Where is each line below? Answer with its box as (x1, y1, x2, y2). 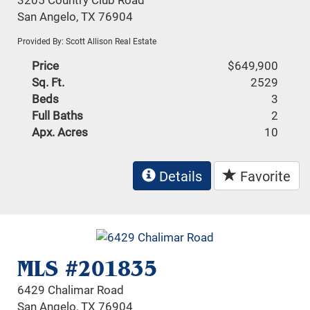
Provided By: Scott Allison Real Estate (17, 35, 157, 46)
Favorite (237, 166, 291, 185)
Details (156, 166, 202, 185)
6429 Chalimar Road (17, 282, 125, 298)
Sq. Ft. (32, 73, 65, 90)
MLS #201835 (17, 255, 158, 283)
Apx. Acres (32, 123, 89, 140)
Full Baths (32, 107, 84, 123)
